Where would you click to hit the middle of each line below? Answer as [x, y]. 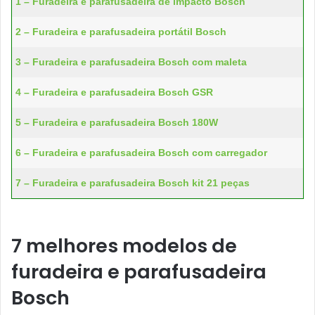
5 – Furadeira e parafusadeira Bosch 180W [117, 123]
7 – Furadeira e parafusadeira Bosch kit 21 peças [133, 183]
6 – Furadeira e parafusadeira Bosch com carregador [141, 153]
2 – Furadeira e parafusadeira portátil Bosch [121, 32]
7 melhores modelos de [124, 245]
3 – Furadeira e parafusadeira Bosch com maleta [131, 62]
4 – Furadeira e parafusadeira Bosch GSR [114, 92]
